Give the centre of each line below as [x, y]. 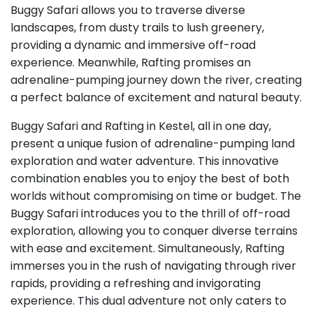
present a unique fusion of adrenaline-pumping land [153, 144]
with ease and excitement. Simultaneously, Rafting [147, 249]
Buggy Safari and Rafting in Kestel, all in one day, [141, 126]
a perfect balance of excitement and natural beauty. [156, 98]
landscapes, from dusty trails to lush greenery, [137, 28]
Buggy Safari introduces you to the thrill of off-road [150, 214]
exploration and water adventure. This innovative [145, 161]
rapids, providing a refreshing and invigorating [136, 284]
